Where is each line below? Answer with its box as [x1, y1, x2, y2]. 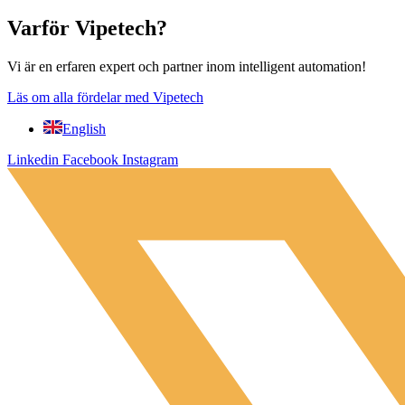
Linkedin [7, 152, 59, 168]
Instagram [122, 152, 178, 168]
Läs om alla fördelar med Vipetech [7, 89, 203, 106]
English [62, 121, 106, 137]
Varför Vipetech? [7, 16, 167, 41]
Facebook [62, 152, 118, 168]
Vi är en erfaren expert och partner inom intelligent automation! [7, 59, 366, 75]
